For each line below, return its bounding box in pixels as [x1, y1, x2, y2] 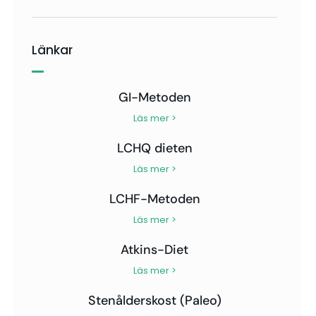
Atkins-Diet [121, 241, 188, 258]
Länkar [32, 41, 73, 59]
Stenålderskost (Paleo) [87, 291, 221, 309]
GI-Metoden [118, 88, 191, 106]
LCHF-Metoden [109, 190, 200, 207]
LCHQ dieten [116, 139, 193, 157]
